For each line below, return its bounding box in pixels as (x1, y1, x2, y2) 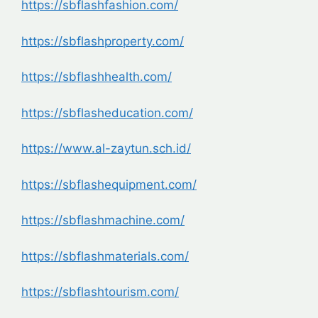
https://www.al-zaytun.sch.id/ (21, 141, 191, 156)
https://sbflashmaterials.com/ (21, 248, 189, 263)
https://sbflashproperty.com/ (21, 33, 184, 48)
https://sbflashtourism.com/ (21, 285, 179, 300)
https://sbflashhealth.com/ (21, 70, 172, 84)
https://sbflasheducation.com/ (21, 105, 193, 120)
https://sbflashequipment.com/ (21, 177, 197, 192)
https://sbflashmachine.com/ (21, 213, 185, 228)
